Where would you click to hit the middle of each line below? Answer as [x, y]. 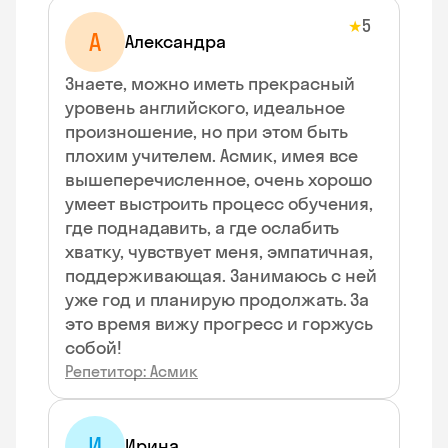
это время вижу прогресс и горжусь [219, 323]
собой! [93, 347]
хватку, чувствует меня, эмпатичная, [219, 251]
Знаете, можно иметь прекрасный [210, 83]
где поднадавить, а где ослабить [202, 227]
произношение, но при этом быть [206, 131]
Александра [175, 41]
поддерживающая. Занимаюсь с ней [221, 275]
